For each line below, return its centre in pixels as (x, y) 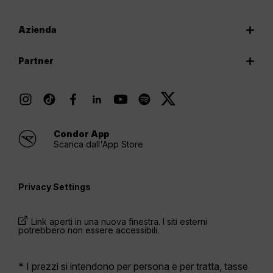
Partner (36, 61)
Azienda (37, 30)
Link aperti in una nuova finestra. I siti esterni (119, 222)
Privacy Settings (55, 187)
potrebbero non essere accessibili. (89, 230)
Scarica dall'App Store (98, 144)
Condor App (81, 134)
